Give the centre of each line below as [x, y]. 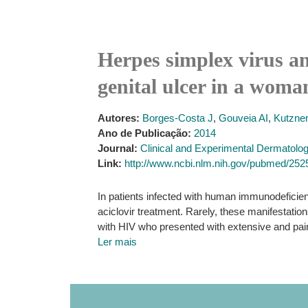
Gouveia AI [243, 118]
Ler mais [117, 242]
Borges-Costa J [178, 118]
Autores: [119, 118]
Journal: [118, 148]
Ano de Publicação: [144, 133]
